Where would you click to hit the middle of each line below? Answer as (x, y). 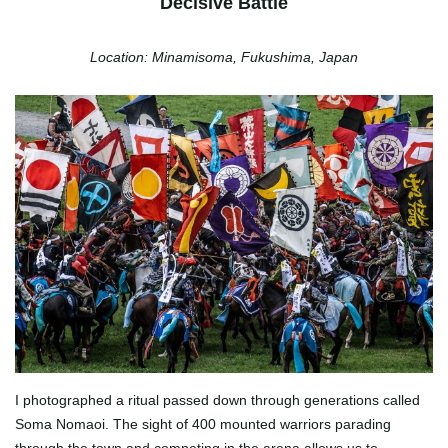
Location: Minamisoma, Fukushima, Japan (224, 56)
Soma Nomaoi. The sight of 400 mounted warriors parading (203, 424)
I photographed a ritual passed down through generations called (217, 400)
